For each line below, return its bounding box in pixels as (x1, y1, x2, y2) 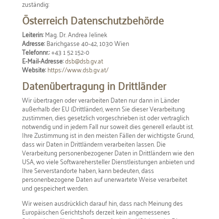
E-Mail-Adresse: (22, 54, 65, 66)
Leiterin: (22, 28, 45, 40)
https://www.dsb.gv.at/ (47, 63, 109, 75)
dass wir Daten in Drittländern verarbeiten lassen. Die (22, 137, 166, 150)
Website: (22, 63, 47, 75)
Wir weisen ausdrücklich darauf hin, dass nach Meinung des (22, 197, 183, 209)
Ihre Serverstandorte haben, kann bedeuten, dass (22, 164, 154, 176)
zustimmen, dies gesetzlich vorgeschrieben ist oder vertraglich (22, 111, 189, 123)
